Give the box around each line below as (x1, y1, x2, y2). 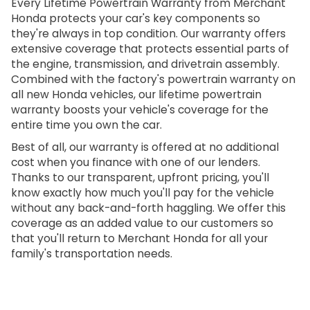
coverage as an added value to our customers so (10, 216, 273, 231)
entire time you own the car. (10, 118, 162, 133)
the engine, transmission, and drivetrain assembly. (10, 57, 280, 72)
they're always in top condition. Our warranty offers (10, 26, 286, 42)
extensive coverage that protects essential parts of (10, 42, 289, 57)
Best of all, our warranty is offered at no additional (10, 140, 279, 155)
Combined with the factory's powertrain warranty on (10, 72, 295, 87)
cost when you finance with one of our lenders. (10, 155, 260, 170)
